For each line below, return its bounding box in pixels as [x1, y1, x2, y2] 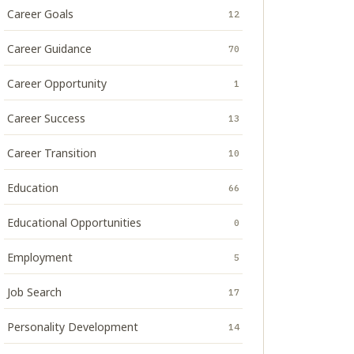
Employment [7, 250, 73, 265]
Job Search [7, 284, 62, 299]
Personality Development [7, 319, 138, 334]
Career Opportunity [7, 76, 107, 91]
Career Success [7, 111, 85, 126]
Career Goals [7, 6, 73, 21]
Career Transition [7, 145, 96, 160]
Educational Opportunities [7, 215, 141, 230]
